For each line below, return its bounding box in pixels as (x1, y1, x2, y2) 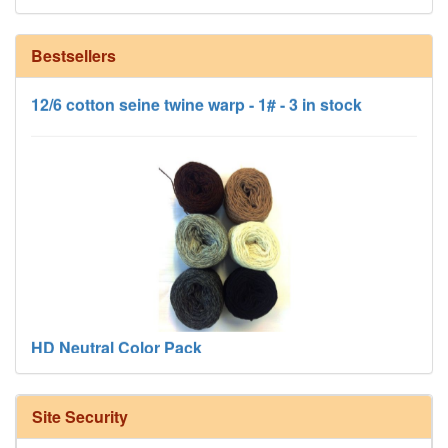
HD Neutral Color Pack (31, 326, 202, 350)
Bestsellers (31, 43, 116, 67)
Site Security (32, 404, 128, 428)
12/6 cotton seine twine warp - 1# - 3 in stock (31, 83, 362, 107)
